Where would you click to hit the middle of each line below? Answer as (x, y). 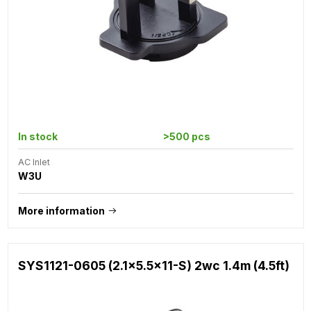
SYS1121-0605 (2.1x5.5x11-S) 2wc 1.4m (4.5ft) (153, 265)
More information (61, 210)
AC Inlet (34, 162)
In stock (37, 136)
